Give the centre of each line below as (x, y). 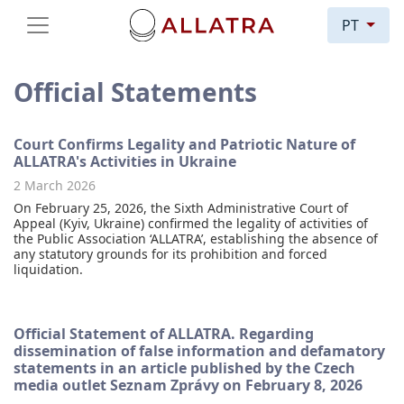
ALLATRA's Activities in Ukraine (125, 161)
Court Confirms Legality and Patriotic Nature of (184, 144)
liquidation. (48, 269)
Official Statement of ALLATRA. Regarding (164, 333)
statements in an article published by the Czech (184, 367)
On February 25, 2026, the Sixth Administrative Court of (181, 207)
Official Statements (135, 92)
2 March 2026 (55, 185)
